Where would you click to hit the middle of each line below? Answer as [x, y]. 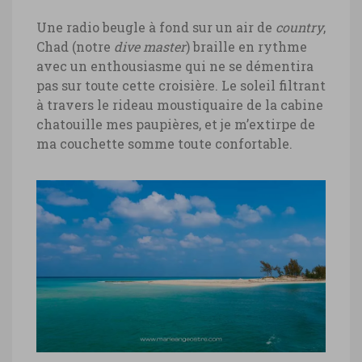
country [299, 27]
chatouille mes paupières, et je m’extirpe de [176, 124]
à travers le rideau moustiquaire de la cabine [180, 104]
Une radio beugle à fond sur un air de [156, 27]
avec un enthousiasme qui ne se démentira [175, 65]
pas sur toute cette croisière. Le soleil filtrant [181, 85]
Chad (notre [75, 46]
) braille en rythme [246, 46]
